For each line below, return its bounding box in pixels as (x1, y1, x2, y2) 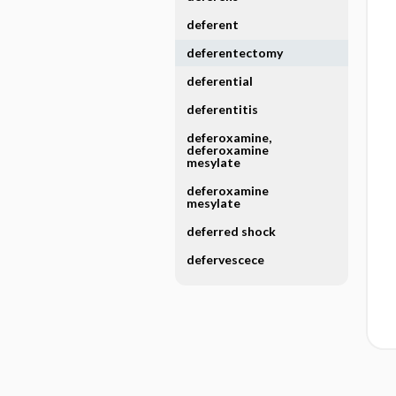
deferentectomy (186, 45, 283, 60)
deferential (186, 73, 253, 88)
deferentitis (186, 102, 258, 117)
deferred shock (186, 224, 276, 239)
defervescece (186, 252, 264, 267)
